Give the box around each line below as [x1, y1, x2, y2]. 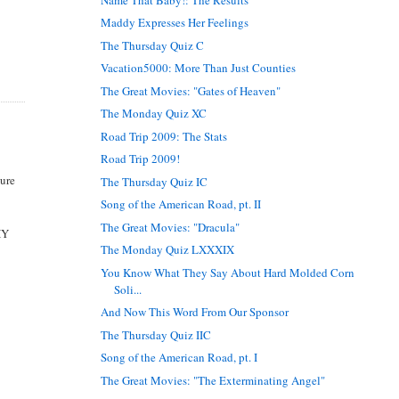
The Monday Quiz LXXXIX [101, 241, 235, 258]
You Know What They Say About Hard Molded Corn [101, 264, 355, 281]
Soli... [114, 281, 142, 297]
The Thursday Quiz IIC [101, 326, 212, 343]
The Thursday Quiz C [101, 37, 205, 53]
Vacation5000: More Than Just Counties [101, 60, 297, 77]
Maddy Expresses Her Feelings [101, 14, 249, 31]
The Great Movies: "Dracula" [101, 218, 240, 235]
